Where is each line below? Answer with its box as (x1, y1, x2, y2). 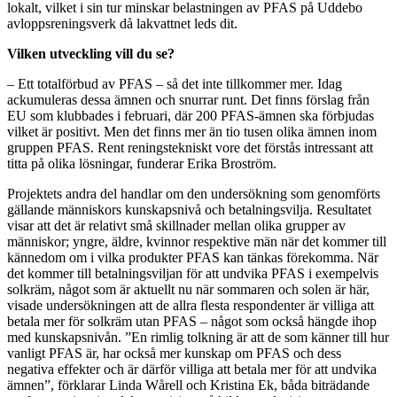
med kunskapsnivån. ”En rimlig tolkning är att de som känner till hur (7, 330, 389, 345)
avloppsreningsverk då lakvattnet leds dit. (7, 16, 241, 31)
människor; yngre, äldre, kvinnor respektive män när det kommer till (7, 234, 386, 249)
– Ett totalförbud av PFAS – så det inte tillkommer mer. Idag (7, 76, 342, 91)
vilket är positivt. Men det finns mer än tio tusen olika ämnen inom (7, 124, 377, 139)
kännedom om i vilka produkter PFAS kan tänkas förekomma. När (7, 250, 378, 265)
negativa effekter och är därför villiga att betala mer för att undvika (7, 362, 377, 377)
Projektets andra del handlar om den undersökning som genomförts (7, 186, 380, 201)
